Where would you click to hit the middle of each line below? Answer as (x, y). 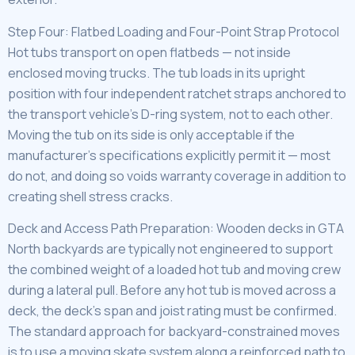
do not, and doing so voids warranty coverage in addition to (177, 176)
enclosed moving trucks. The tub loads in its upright (157, 73)
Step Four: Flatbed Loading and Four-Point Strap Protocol (174, 31)
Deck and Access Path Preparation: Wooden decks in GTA (176, 229)
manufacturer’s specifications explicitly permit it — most (169, 155)
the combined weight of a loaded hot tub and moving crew (174, 270)
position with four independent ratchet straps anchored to (177, 93)
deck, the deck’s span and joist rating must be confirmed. (172, 311)
